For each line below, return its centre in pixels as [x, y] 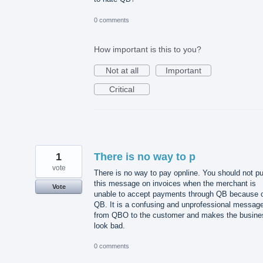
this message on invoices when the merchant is [175, 183]
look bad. [109, 225]
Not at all [122, 70]
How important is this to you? [148, 49]
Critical [122, 89]
